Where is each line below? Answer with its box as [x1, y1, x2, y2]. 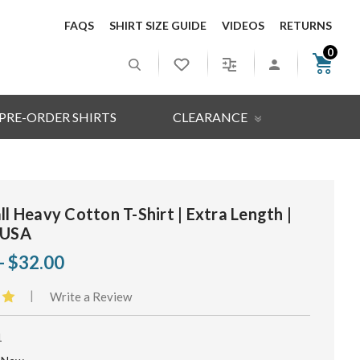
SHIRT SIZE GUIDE [108, 18, 207, 32]
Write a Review [49, 289, 132, 305]
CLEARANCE [172, 109, 250, 125]
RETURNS [279, 18, 332, 32]
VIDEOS [221, 18, 264, 32]
